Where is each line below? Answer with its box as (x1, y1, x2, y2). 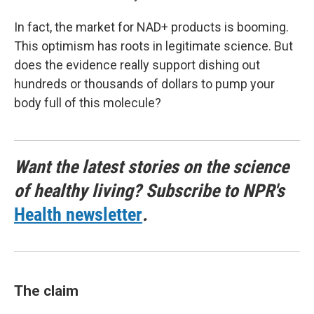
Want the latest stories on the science (14, 156, 289, 178)
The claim (14, 282, 82, 300)
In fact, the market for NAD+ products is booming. (14, 20, 289, 35)
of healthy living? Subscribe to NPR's (14, 180, 285, 202)
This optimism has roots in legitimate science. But (14, 39, 293, 54)
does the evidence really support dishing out (14, 57, 260, 73)
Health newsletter (14, 204, 142, 226)
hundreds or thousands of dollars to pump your (14, 76, 275, 92)
